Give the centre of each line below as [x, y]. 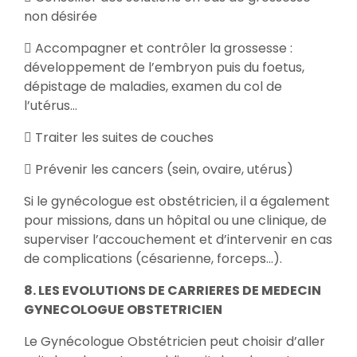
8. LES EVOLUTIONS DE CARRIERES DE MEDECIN [173, 290]
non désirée [61, 16]
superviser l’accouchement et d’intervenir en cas [178, 239]
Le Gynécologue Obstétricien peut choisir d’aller [175, 341]
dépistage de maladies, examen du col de [153, 86]
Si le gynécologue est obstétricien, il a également [177, 201]
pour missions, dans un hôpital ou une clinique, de [175, 220]
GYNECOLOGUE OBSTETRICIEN [124, 310]
